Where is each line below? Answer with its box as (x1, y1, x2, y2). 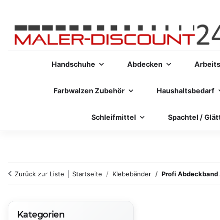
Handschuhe (52, 60, 95, 68)
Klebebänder (112, 170, 151, 178)
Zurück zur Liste (15, 170, 64, 178)
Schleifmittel (91, 113, 136, 121)
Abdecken (127, 60, 163, 68)
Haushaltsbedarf (157, 86, 215, 95)
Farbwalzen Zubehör (54, 86, 125, 95)
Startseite (72, 170, 102, 178)
